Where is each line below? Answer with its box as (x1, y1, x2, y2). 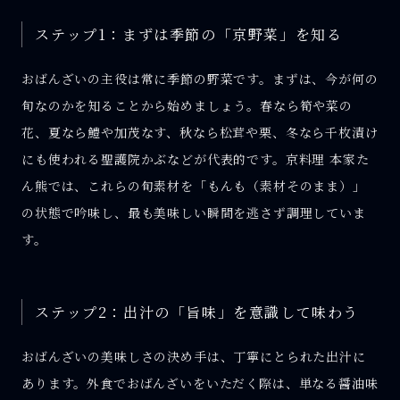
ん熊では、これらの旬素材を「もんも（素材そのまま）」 (21, 177, 366, 196)
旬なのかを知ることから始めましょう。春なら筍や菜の (21, 96, 353, 115)
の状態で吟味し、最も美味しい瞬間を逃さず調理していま (21, 204, 366, 222)
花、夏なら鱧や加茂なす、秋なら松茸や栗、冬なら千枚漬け (21, 123, 379, 142)
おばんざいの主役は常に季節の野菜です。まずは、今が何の (21, 70, 379, 88)
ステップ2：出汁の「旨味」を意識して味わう (35, 301, 359, 322)
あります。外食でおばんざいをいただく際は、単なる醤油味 (21, 373, 379, 392)
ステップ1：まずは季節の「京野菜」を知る (35, 24, 343, 46)
